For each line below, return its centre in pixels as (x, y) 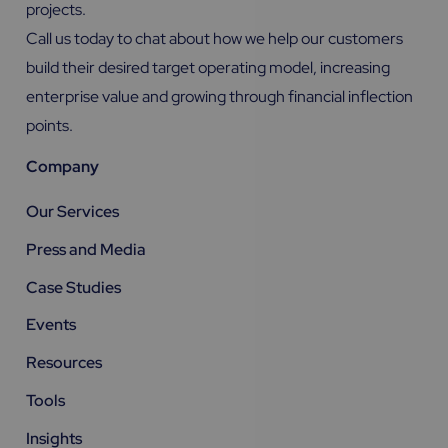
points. (49, 126)
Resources (64, 363)
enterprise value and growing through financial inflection (219, 97)
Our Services (72, 212)
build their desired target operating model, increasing (208, 68)
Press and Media (86, 249)
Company (62, 167)
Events (51, 325)
